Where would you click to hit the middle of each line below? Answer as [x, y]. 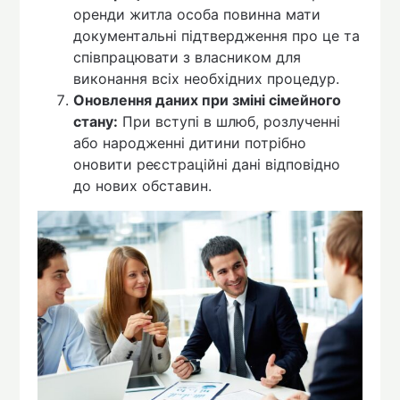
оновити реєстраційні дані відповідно [207, 165]
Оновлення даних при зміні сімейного [208, 100]
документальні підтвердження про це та [217, 36]
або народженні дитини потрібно [190, 143]
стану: [96, 122]
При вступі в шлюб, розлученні [229, 122]
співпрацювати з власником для [187, 58]
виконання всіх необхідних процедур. [207, 79]
